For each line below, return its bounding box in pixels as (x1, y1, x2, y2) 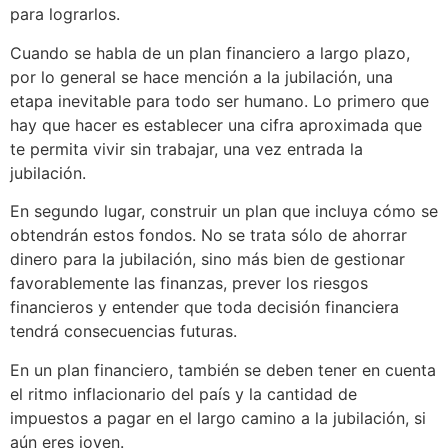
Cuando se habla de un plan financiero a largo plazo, (10, 42, 410, 63)
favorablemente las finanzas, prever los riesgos (10, 273, 368, 294)
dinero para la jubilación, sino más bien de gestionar (10, 249, 405, 270)
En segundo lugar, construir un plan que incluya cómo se (10, 201, 438, 222)
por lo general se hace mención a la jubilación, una (10, 66, 393, 87)
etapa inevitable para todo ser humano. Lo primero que (10, 90, 429, 111)
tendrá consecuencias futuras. (10, 321, 237, 342)
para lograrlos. (10, 4, 120, 25)
